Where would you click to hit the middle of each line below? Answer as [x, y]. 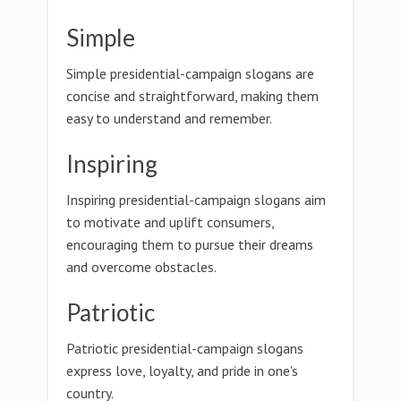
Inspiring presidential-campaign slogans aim [196, 200]
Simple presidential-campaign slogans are [190, 73]
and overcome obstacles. [141, 267]
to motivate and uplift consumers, [170, 222]
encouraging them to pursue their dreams [190, 244]
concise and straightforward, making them [192, 96]
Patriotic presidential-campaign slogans [185, 348]
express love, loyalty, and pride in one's [182, 371]
